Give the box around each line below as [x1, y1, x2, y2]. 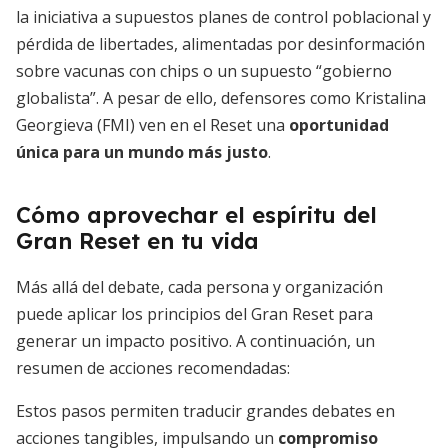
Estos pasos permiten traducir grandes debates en [16, 400, 395, 422]
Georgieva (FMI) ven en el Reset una [16, 114, 289, 136]
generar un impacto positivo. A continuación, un [16, 330, 375, 352]
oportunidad [289, 114, 389, 136]
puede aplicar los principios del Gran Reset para [16, 303, 373, 325]
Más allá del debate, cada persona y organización [16, 276, 383, 298]
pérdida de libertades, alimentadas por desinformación [16, 33, 425, 55]
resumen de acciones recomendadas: [16, 357, 290, 379]
